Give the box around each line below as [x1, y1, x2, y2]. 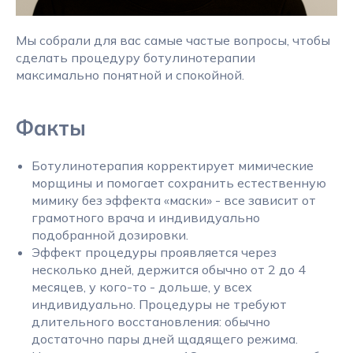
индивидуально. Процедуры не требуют [32, 296, 287, 312]
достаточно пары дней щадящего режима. [32, 331, 298, 347]
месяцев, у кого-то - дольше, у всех [32, 279, 252, 295]
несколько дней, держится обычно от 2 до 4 [32, 262, 306, 277]
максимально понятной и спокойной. [16, 67, 244, 83]
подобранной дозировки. [32, 227, 188, 243]
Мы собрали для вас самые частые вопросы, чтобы [16, 32, 330, 48]
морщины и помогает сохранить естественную [32, 175, 326, 191]
